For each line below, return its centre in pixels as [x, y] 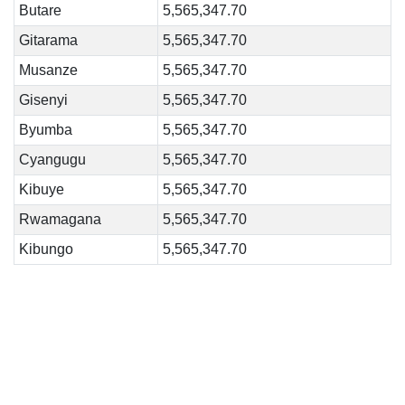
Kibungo [46, 249]
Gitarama [48, 40]
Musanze [48, 70]
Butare [40, 10]
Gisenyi [43, 100]
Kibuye [41, 189]
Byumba [45, 130]
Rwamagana [60, 219]
